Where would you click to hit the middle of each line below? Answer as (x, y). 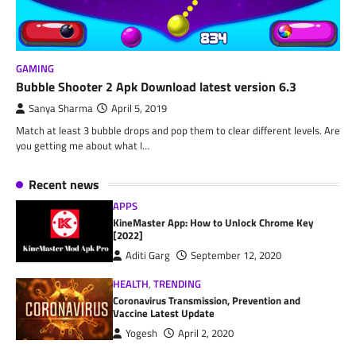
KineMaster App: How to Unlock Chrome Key (214, 222)
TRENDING (178, 284)
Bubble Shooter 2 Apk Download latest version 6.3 (156, 86)
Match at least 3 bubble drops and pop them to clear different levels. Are (178, 130)
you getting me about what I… (83, 145)
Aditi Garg (148, 255)
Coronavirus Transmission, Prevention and (207, 300)
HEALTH (131, 284)
